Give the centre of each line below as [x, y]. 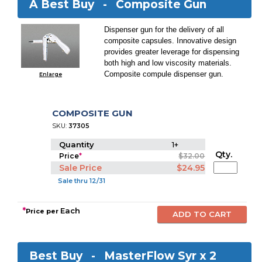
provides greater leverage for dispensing [172, 52]
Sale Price [81, 168]
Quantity [78, 144]
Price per [43, 211]
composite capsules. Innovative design [170, 41]
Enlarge [50, 74]
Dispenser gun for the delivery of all [164, 30]
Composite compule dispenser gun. [164, 74]
